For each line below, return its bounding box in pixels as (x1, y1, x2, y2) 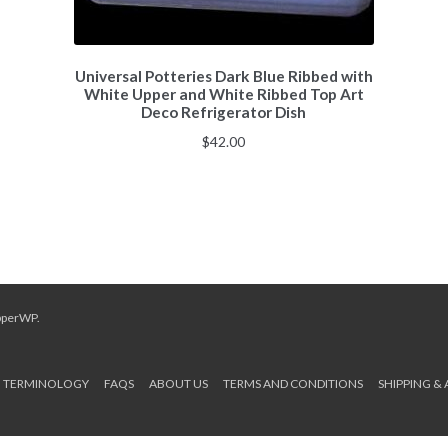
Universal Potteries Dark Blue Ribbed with (74, 67, 373, 86)
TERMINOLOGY (2, 376, 89, 392)
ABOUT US (148, 376, 208, 392)
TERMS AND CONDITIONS (222, 376, 363, 392)
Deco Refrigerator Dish (141, 103, 307, 122)
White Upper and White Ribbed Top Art (83, 85, 364, 104)
